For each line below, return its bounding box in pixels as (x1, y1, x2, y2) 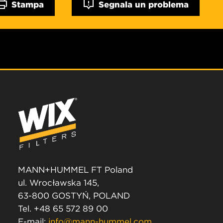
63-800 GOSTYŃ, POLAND (18, 190, 130, 202)
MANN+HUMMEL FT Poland (18, 164, 133, 176)
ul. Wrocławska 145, (18, 177, 99, 189)
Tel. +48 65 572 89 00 (18, 203, 108, 215)
